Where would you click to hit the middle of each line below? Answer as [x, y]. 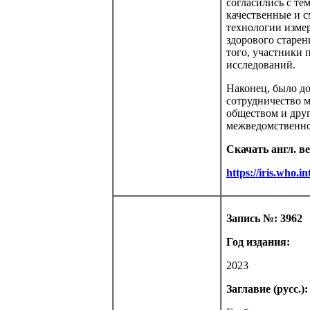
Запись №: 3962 [264, 218]
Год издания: [258, 242]
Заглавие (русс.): [267, 289]
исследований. [261, 65]
